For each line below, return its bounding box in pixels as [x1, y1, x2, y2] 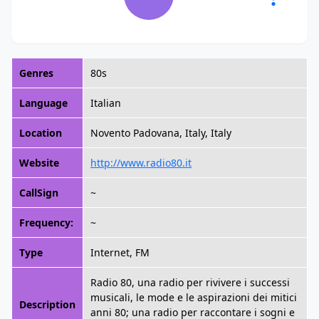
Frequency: [19, 216, 73, 229]
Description [19, 298, 75, 311]
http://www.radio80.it [90, 156, 192, 169]
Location [19, 126, 62, 140]
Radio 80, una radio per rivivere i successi [90, 276, 290, 289]
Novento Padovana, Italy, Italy [90, 126, 231, 140]
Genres [19, 66, 53, 80]
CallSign [19, 186, 58, 199]
